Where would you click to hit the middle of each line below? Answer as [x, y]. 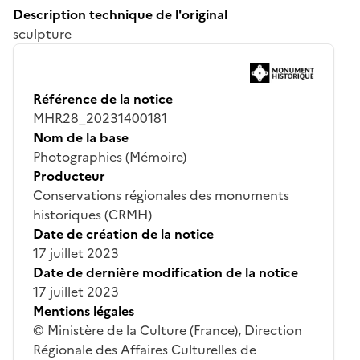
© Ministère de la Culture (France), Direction [168, 330]
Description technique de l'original [120, 14]
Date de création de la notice [123, 233]
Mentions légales [84, 311]
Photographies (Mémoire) [110, 156]
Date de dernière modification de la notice [166, 272]
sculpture [42, 33]
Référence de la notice [103, 98]
